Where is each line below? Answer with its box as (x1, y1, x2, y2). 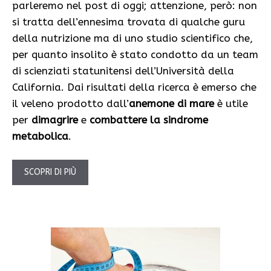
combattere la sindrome (90, 113, 208, 126)
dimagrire (31, 113, 78, 126)
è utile (214, 97, 248, 109)
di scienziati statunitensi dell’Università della (12, 64, 234, 77)
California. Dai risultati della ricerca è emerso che (12, 80, 256, 93)
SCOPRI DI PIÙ (24, 167, 76, 178)
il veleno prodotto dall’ (12, 97, 129, 109)
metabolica (12, 129, 68, 142)
